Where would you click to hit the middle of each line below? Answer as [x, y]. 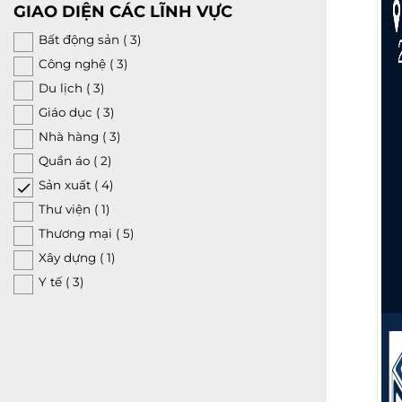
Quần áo [66, 161]
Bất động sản [81, 40]
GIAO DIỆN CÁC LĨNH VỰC [123, 12]
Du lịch [62, 88]
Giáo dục [67, 113]
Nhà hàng [70, 137]
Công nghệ [74, 64]
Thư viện [66, 210]
